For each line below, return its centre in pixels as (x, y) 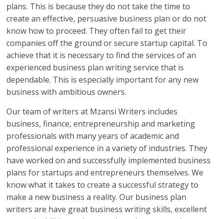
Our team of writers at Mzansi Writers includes (92, 111)
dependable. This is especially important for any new (103, 79)
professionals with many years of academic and (93, 136)
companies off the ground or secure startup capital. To (107, 43)
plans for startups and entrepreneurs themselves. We (105, 172)
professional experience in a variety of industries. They (107, 148)
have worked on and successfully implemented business (109, 160)
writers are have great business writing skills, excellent (107, 209)
